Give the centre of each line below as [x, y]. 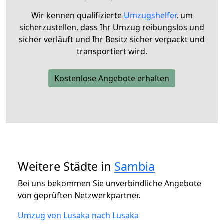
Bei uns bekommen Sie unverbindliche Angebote [110, 183]
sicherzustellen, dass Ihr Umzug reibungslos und [112, 27]
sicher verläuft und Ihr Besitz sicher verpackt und [112, 39]
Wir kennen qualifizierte [77, 15]
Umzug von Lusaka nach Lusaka [78, 215]
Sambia [135, 166]
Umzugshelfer [150, 15]
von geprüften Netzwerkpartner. [79, 195]
